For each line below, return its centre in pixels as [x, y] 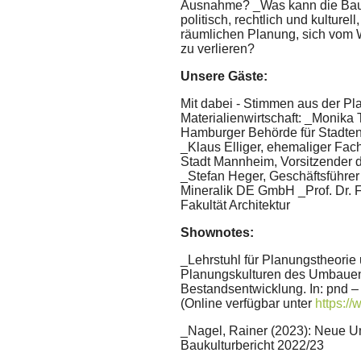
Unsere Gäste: [224, 77]
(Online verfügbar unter [248, 304]
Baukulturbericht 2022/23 [252, 346]
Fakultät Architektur [235, 205]
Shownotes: [217, 233]
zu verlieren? [218, 49]
